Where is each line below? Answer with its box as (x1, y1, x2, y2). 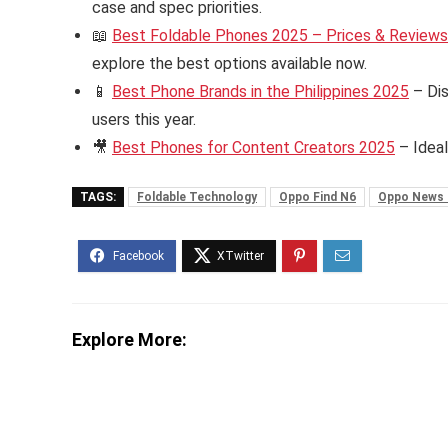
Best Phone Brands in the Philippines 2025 (112, 82, 409, 102)
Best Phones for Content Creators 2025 (112, 138, 395, 158)
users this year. (92, 110, 196, 130)
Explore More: (72, 329, 187, 351)
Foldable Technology (137, 190, 257, 205)
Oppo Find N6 (279, 190, 356, 205)
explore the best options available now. (92, 54, 367, 74)
